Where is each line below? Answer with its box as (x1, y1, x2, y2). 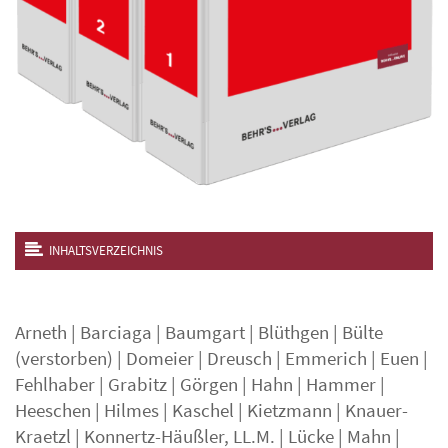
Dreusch (207, 347, 272, 370)
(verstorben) (15, 347, 113, 370)
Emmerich (285, 347, 367, 370)
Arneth (15, 321, 67, 344)
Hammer (306, 373, 376, 396)
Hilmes (104, 399, 159, 422)
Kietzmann (247, 399, 332, 422)
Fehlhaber (15, 373, 95, 396)
